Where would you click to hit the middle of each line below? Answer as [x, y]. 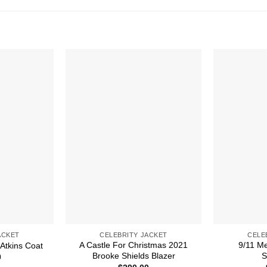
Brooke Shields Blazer [133, 256]
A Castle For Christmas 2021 [133, 245]
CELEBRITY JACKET [133, 235]
